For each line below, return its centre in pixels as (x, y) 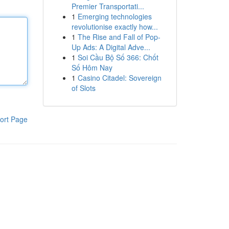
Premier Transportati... (108, 6)
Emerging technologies (114, 16)
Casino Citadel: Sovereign (119, 78)
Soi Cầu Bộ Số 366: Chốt (118, 57)
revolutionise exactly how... (114, 27)
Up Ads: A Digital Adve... (111, 47)
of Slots (83, 88)
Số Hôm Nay (92, 67)
